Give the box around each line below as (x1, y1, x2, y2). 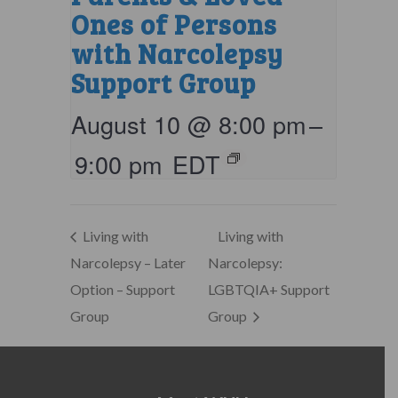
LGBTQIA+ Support (207, 281, 330, 298)
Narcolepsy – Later (69, 254, 186, 272)
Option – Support (69, 281, 175, 298)
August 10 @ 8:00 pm (70, 106, 306, 141)
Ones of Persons (70, 5, 277, 42)
